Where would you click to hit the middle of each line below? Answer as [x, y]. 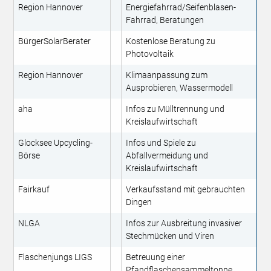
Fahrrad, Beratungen [165, 20]
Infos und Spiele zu [161, 143]
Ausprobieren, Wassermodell [180, 88]
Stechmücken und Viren [170, 236]
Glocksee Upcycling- [56, 143]
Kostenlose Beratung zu [171, 41]
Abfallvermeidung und [167, 156]
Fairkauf [34, 190]
